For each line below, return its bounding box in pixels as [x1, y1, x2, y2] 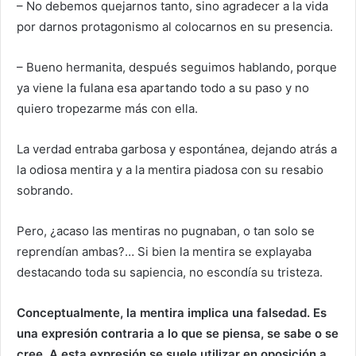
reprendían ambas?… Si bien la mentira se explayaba [17, 244, 311, 260]
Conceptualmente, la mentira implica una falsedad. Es [17, 305, 327, 321]
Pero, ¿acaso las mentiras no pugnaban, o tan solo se [17, 223, 315, 239]
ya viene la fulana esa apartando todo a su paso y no [17, 80, 309, 96]
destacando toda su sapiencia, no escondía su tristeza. [17, 265, 323, 281]
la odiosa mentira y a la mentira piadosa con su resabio [17, 162, 323, 178]
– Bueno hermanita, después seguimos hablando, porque [17, 60, 337, 75]
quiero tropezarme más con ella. [17, 101, 198, 117]
